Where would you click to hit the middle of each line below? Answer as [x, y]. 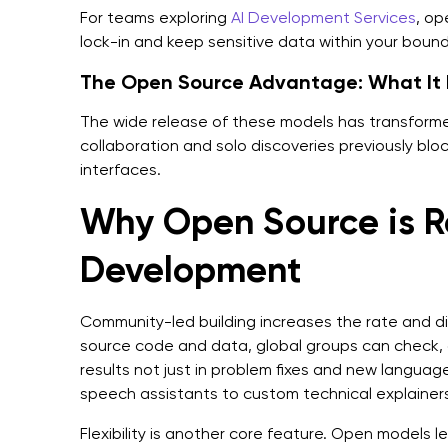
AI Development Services [323, 17]
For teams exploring [155, 17]
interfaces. [120, 169]
